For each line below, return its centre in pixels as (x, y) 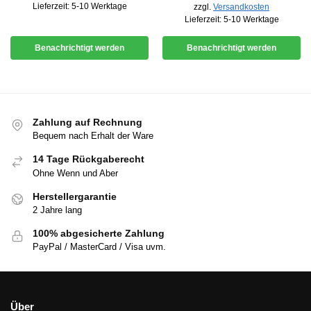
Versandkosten (241, 7)
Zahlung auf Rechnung (87, 122)
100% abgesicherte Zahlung (99, 233)
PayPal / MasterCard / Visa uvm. (99, 247)
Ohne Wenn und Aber (75, 173)
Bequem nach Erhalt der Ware (93, 136)
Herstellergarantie (75, 196)
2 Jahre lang (57, 210)
